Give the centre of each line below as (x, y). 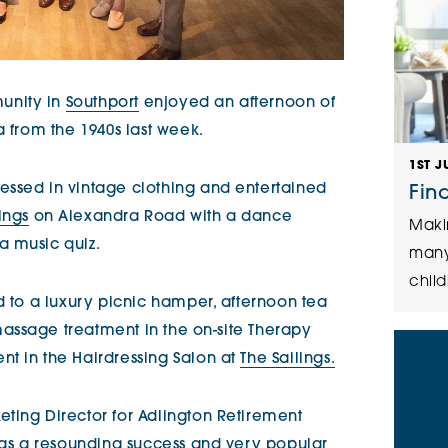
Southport (102, 104)
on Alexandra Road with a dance (160, 218)
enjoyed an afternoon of (237, 104)
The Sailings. (288, 360)
